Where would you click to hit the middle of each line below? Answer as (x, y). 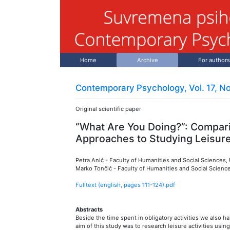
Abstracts (89, 209)
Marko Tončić (94, 168)
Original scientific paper (108, 109)
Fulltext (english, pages (109, 185)
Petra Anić (90, 160)
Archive (147, 60)
